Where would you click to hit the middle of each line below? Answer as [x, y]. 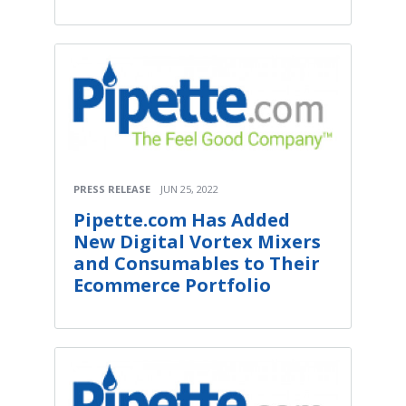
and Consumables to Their [197, 264]
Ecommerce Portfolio [172, 285]
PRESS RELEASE [112, 189]
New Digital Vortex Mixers [197, 242]
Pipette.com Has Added [182, 220]
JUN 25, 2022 [189, 189]
